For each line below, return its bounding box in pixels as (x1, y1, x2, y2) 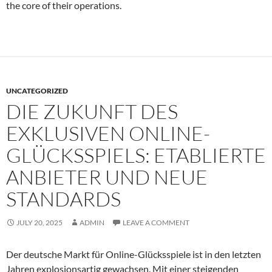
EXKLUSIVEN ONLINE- (6, 120, 210, 146)
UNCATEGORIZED (6, 86, 68, 95)
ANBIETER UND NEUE (6, 164, 208, 189)
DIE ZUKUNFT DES (6, 98, 178, 124)
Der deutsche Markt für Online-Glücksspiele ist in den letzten (6, 248, 261, 260)
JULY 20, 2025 (16, 217, 63, 227)
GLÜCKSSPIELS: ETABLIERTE (6, 142, 266, 168)
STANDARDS (6, 186, 121, 211)
